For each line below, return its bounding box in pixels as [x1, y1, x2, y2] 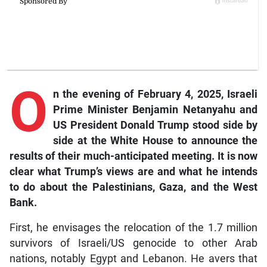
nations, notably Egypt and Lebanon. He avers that [9, 252, 258, 265]
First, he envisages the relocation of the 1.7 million [9, 221, 258, 234]
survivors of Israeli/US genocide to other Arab [9, 237, 258, 249]
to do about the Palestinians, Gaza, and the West [9, 181, 258, 193]
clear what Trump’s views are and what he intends [9, 165, 258, 178]
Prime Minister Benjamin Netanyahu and [52, 103, 258, 116]
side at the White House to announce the [52, 134, 258, 147]
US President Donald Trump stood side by [52, 119, 258, 131]
